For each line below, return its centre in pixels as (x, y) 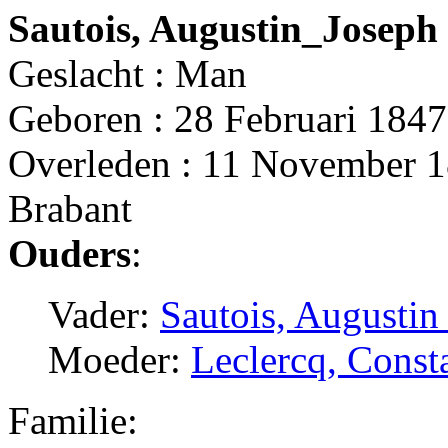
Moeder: (119, 359)
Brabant (70, 208)
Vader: (104, 314)
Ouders (69, 253)
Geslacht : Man (127, 73)
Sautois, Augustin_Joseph (223, 28)
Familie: (73, 420)
